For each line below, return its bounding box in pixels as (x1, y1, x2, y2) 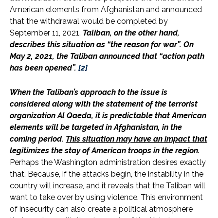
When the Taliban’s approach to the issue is (10, 88, 167, 97)
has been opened (10, 63, 72, 73)
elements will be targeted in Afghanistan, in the (10, 123, 182, 132)
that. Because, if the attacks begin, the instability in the (10, 169, 203, 179)
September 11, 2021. (10, 28, 83, 38)
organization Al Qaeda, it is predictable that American (10, 111, 206, 121)
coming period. (10, 134, 66, 144)
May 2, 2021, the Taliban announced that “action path (10, 52, 204, 61)
